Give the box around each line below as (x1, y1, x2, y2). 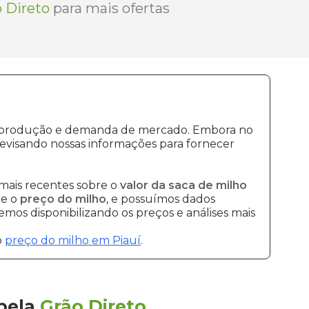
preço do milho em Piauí (5, 234, 141, 247)
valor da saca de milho (120, 179, 247, 192)
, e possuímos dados (106, 192, 215, 206)
